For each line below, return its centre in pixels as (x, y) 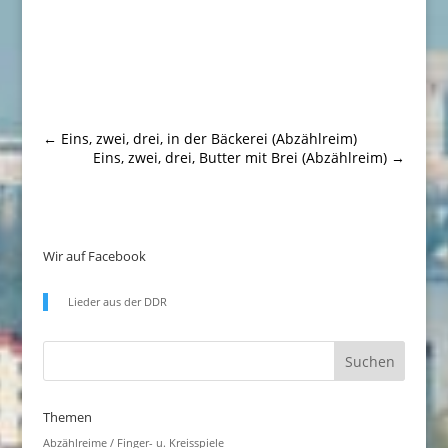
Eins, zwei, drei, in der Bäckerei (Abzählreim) (208, 138)
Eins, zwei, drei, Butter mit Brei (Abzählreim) (240, 157)
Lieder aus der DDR (117, 301)
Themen (67, 417)
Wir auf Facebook (94, 256)
